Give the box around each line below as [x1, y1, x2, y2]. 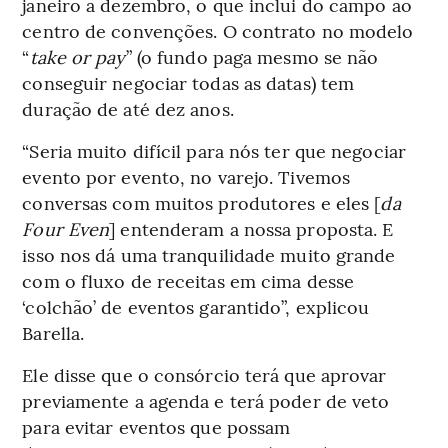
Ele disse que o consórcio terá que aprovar [22, 361, 387, 387]
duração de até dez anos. [22, 95, 234, 121]
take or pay [29, 43, 126, 69]
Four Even [22, 215, 110, 241]
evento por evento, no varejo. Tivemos [22, 163, 351, 189]
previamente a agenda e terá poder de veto [22, 387, 390, 413]
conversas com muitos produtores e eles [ [22, 189, 381, 215]
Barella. [22, 319, 85, 345]
